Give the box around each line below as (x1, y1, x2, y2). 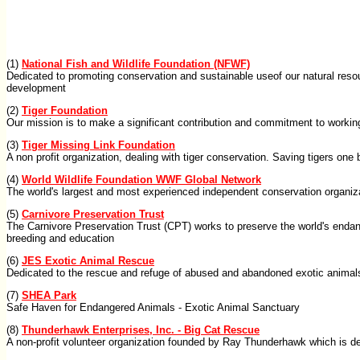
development (6, 82, 66, 94)
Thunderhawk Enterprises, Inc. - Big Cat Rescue (22, 324, 260, 336)
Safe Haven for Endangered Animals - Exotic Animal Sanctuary (6, 301, 300, 313)
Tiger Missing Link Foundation (22, 139, 175, 151)
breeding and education (6, 232, 114, 244)
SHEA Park (22, 289, 76, 301)
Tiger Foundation (22, 104, 108, 117)
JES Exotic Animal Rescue (22, 255, 154, 267)
